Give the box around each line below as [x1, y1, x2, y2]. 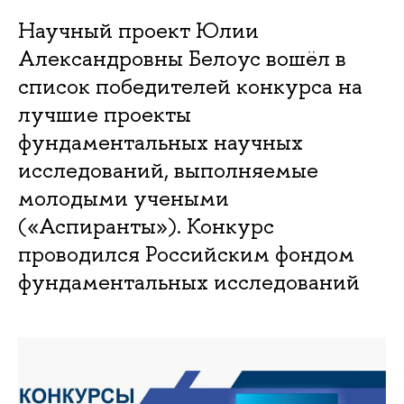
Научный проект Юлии [18, 16, 259, 44]
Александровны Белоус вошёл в [18, 44, 346, 72]
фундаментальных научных [18, 128, 303, 156]
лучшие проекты [18, 100, 191, 128]
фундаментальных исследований [18, 268, 360, 296]
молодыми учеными [18, 184, 229, 212]
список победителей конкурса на [18, 72, 363, 100]
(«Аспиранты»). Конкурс [18, 212, 274, 240]
